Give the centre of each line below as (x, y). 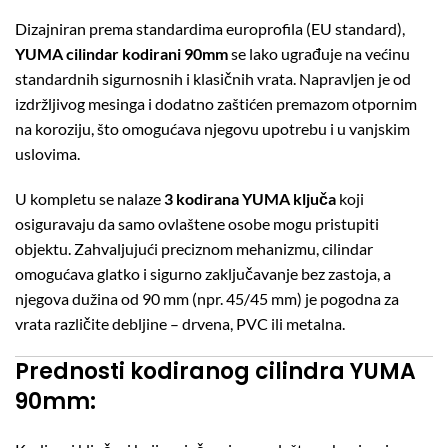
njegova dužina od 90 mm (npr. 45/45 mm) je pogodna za (207, 298)
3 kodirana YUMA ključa (250, 198)
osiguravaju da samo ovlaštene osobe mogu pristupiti (197, 223)
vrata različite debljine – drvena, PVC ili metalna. (180, 323)
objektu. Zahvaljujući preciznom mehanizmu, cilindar (194, 248)
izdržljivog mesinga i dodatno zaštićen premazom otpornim (216, 103)
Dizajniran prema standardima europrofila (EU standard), (210, 28)
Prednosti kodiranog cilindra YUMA (215, 371)
